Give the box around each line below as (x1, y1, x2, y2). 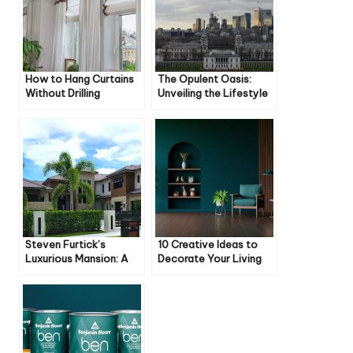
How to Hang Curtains (25, 72, 134, 86)
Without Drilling (25, 87, 100, 100)
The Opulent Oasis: (158, 72, 251, 86)
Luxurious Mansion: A (25, 252, 128, 266)
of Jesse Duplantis (158, 101, 248, 114)
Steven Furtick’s (25, 238, 106, 251)
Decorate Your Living (158, 252, 262, 266)
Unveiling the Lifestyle (158, 87, 268, 100)
